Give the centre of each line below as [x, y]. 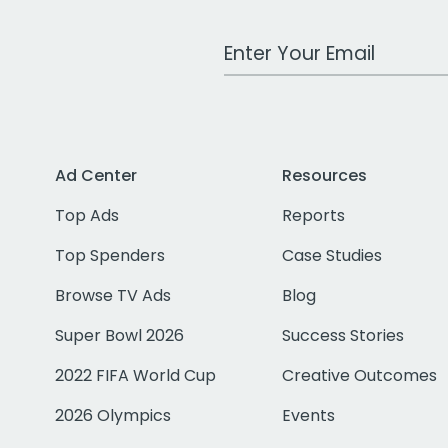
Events [309, 416]
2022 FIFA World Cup [136, 376]
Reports [314, 216]
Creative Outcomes [360, 376]
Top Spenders [110, 256]
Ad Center [96, 176]
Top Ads [87, 216]
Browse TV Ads [113, 296]
